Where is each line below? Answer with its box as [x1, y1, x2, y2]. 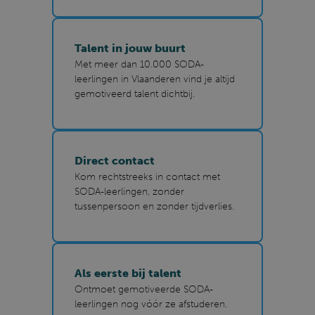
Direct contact [75, 153, 155, 167]
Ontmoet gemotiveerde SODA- [75, 283, 213, 295]
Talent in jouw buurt [75, 41, 186, 55]
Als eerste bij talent [75, 266, 181, 280]
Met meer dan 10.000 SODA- [75, 58, 204, 70]
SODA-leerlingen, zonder [75, 185, 184, 198]
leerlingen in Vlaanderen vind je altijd [75, 72, 235, 85]
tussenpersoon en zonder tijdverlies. [75, 200, 234, 212]
